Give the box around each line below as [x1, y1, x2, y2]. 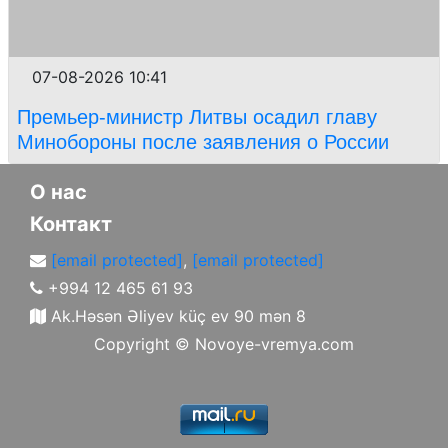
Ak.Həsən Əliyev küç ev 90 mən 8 [46, 306, 306, 326]
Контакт [30, 212, 112, 236]
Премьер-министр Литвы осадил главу [17, 105, 377, 128]
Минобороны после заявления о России [17, 130, 389, 153]
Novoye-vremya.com [190, 334, 354, 354]
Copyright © [94, 334, 190, 354]
